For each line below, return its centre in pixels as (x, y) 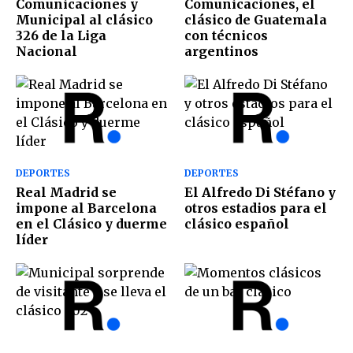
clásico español (237, 223)
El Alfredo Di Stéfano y (260, 192)
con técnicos (226, 36)
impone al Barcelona (86, 208)
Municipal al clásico (84, 20)
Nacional (46, 52)
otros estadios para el (256, 208)
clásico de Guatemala (256, 20)
